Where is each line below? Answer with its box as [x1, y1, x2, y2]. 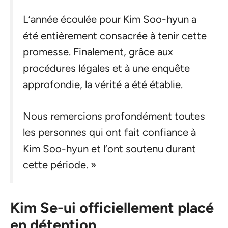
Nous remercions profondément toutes [23, 110, 205, 123]
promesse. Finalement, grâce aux [23, 45, 173, 58]
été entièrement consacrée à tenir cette [23, 29, 207, 42]
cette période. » [23, 159, 96, 172]
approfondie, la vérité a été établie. [23, 78, 183, 91]
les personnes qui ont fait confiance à [23, 126, 196, 139]
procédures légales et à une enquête [23, 62, 190, 74]
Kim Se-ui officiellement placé [10, 198, 214, 216]
